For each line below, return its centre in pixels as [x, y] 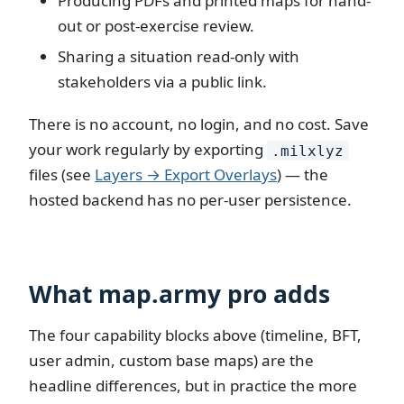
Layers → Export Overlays [186, 175]
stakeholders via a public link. [162, 81]
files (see [62, 175]
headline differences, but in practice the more [193, 386]
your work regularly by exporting [148, 150]
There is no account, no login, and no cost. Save [199, 124]
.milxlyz [308, 151]
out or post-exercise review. [156, 25]
